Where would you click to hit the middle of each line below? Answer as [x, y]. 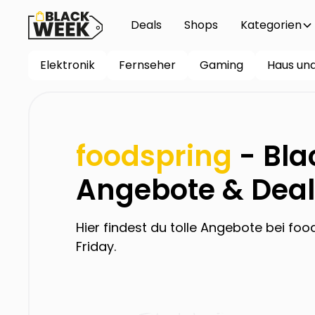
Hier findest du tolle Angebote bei [182, 227]
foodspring [154, 156]
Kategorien [271, 25]
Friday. [96, 246]
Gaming [221, 65]
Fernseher [147, 65]
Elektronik [67, 65]
